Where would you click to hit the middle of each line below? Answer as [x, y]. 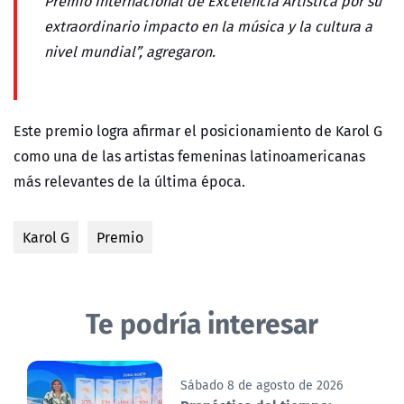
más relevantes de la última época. [131, 182]
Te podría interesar [202, 323]
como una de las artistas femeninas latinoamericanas [189, 156]
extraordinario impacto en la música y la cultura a [208, 27]
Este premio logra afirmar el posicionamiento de [173, 131]
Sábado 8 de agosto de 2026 [262, 386]
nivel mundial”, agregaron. [130, 52]
